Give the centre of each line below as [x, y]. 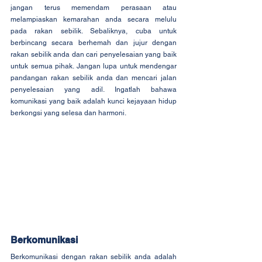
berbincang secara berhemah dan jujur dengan [94, 43]
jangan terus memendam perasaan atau [94, 8]
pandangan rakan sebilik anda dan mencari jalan [94, 78]
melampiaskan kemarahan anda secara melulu [94, 20]
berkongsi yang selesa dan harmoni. [68, 113]
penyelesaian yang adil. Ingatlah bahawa [94, 90]
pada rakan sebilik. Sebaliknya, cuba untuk [94, 31]
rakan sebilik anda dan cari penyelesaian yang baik [94, 55]
